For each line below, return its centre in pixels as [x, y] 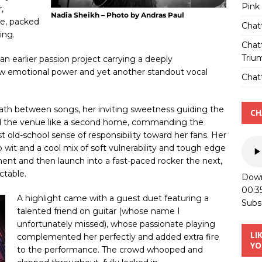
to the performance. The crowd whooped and [110, 249]
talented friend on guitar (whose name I [99, 211]
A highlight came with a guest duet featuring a [113, 198]
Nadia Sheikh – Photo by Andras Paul [118, 15]
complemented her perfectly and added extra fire [118, 237]
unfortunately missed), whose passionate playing [116, 224]
